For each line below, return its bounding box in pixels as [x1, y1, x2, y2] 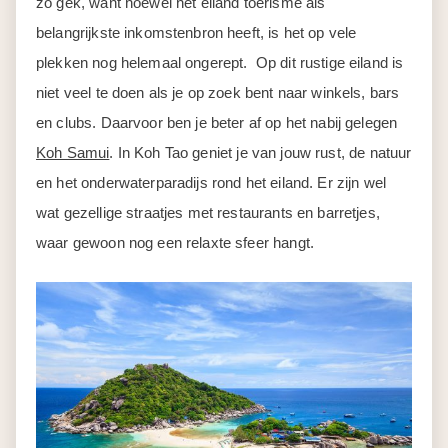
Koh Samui [36, 144, 110, 161]
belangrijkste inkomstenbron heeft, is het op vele [36, 24, 357, 41]
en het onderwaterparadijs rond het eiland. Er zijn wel [36, 174, 387, 191]
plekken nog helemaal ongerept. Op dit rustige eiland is [36, 54, 404, 71]
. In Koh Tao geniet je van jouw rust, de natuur [109, 144, 412, 161]
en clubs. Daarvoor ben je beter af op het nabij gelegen [36, 114, 398, 131]
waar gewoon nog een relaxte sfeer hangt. [36, 234, 319, 251]
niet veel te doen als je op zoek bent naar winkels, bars [36, 84, 400, 101]
